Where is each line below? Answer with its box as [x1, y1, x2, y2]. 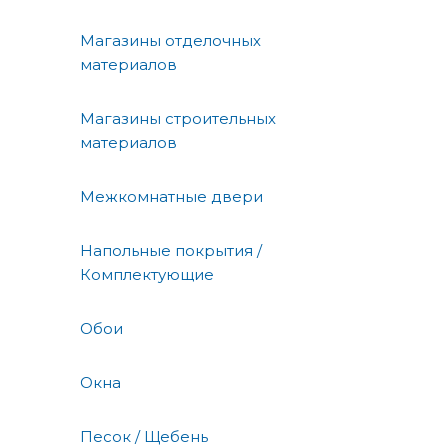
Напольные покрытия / [80, 240, 262, 260]
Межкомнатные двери [80, 186, 263, 206]
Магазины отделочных [80, 30, 261, 50]
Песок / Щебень [80, 426, 208, 446]
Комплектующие [80, 264, 214, 284]
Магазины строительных [80, 108, 276, 128]
